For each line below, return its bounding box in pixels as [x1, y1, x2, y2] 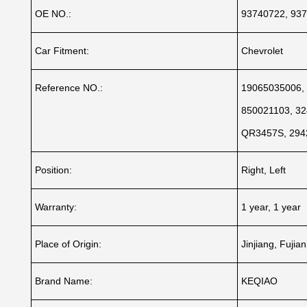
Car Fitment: [34, 45, 89, 57]
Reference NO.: [34, 82, 103, 94]
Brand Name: [34, 275, 93, 287]
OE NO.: [34, 8, 71, 20]
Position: [34, 164, 72, 176]
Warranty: [34, 201, 77, 213]
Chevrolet [241, 45, 283, 57]
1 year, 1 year [241, 201, 301, 213]
